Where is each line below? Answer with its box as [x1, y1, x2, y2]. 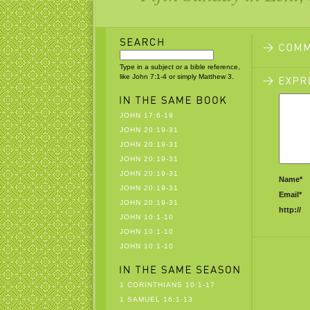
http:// [278, 206, 301, 214]
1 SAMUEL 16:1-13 [119, 295, 193, 303]
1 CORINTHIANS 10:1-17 [119, 281, 215, 289]
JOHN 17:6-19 [119, 111, 174, 119]
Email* [278, 190, 302, 199]
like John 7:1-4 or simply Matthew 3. [119, 73, 234, 80]
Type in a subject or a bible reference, [119, 63, 240, 71]
